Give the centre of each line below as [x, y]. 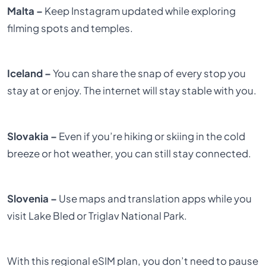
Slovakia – [32, 136]
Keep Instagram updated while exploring [140, 11]
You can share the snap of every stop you [149, 74]
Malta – [25, 11]
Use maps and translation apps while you [155, 199]
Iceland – [29, 74]
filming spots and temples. [70, 28]
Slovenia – [32, 199]
